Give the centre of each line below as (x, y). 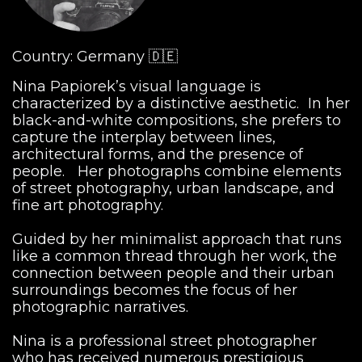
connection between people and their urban (173, 273)
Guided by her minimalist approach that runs (177, 239)
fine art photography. (88, 205)
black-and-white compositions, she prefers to (177, 120)
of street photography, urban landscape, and (173, 188)
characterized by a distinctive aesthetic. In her (181, 103)
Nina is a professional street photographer (164, 341)
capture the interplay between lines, (144, 137)
